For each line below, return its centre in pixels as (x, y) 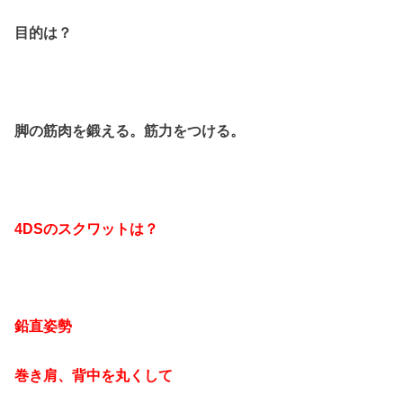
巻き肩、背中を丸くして (94, 375)
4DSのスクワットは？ (87, 228)
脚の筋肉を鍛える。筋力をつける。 (130, 130)
